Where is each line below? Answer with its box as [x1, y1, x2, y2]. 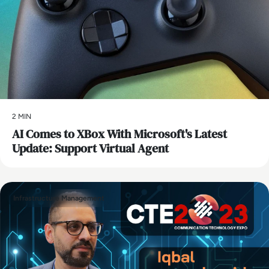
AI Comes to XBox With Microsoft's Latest [12, 125, 227, 142]
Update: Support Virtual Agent [12, 139, 169, 157]
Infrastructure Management [13, 193, 104, 202]
